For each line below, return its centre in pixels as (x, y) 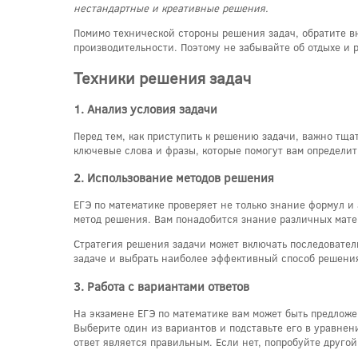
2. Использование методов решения (174, 178)
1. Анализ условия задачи (145, 108)
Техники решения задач (162, 77)
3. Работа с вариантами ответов (161, 286)
